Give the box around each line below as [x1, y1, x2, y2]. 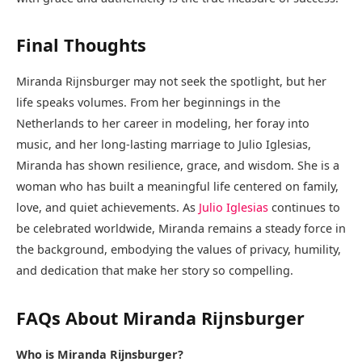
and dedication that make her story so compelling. [16, 263, 293, 279]
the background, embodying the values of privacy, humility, [16, 242, 341, 258]
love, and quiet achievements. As [16, 200, 199, 216]
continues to [268, 200, 340, 216]
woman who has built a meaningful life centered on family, [16, 179, 339, 195]
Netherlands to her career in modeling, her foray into [16, 116, 309, 132]
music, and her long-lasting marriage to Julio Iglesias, [16, 137, 311, 153]
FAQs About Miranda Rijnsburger [16, 305, 305, 330]
